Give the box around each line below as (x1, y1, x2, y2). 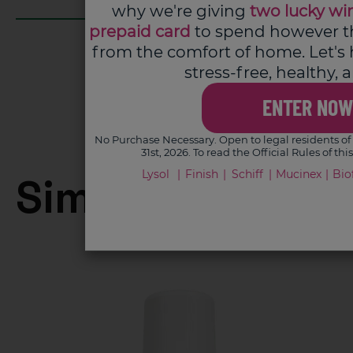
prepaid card (88, 22, 191, 42)
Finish (184, 167, 218, 182)
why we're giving (111, 2, 250, 21)
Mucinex (275, 167, 321, 182)
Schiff (231, 167, 263, 182)
